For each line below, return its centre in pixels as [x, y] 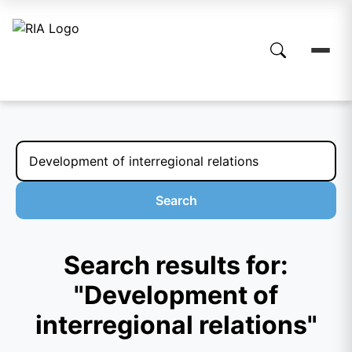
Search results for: [176, 265]
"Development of [176, 295]
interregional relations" [176, 325]
